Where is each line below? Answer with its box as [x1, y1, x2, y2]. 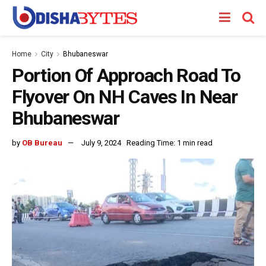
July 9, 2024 [81, 138, 121, 147]
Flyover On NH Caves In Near [12, 85, 237, 108]
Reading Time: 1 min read [126, 138, 213, 147]
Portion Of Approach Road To [12, 64, 240, 87]
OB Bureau [22, 138, 62, 147]
